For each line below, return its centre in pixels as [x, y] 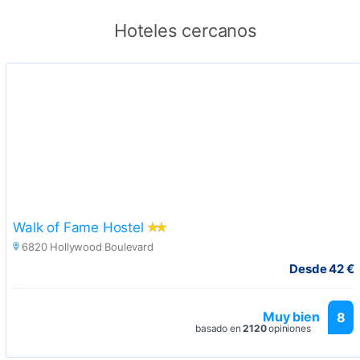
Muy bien [291, 317]
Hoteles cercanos [186, 31]
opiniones [288, 329]
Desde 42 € [322, 269]
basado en [219, 329]
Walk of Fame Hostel [78, 228]
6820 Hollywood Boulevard [88, 247]
